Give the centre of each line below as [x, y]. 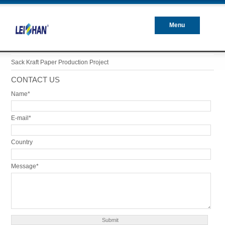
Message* [25, 166]
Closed [177, 43]
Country [22, 142]
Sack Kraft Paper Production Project [60, 62]
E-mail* [21, 118]
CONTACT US [35, 80]
